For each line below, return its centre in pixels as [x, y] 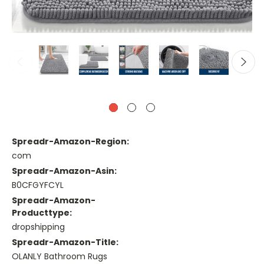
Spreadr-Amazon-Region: [70, 142]
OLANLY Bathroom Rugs [60, 257]
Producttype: [42, 213]
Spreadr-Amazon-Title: [65, 242]
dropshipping [38, 227]
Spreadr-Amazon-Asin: [64, 171]
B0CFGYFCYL [38, 185]
